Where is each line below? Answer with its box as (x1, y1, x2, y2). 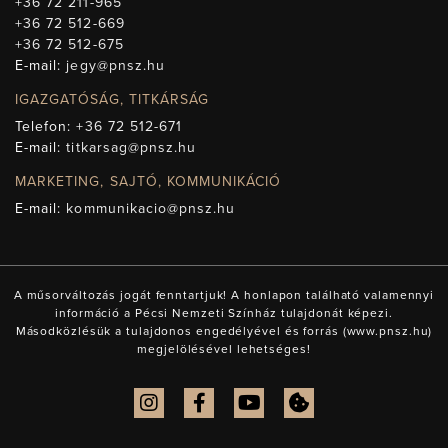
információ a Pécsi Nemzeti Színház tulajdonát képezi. (55, 306, 393, 321)
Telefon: (15, 118, 77, 136)
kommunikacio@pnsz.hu (66, 200, 236, 218)
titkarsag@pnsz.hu (66, 139, 197, 157)
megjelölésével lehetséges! (137, 342, 311, 357)
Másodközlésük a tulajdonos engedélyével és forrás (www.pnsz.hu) (15, 324, 433, 339)
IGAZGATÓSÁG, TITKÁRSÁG (15, 91, 210, 109)
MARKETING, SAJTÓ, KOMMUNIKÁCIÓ (15, 173, 282, 191)
